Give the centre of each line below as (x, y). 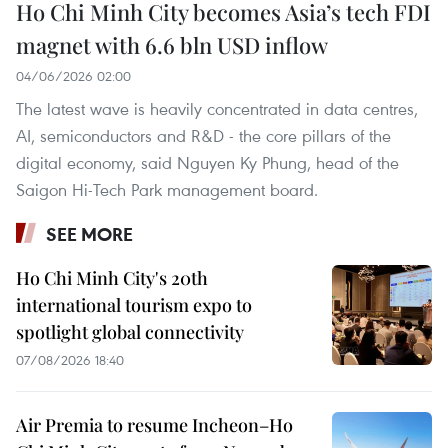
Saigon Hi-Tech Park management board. (167, 190)
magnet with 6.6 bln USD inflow (172, 45)
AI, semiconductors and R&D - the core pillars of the (203, 136)
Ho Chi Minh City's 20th (112, 278)
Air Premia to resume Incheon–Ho (154, 425)
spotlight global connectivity (130, 332)
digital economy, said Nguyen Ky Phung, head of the (207, 163)
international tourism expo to (134, 305)
